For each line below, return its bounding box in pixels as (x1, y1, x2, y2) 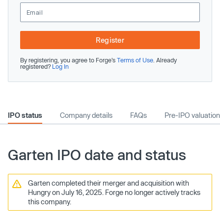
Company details (60, 111, 112, 119)
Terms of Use (117, 56, 153, 63)
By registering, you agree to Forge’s (20, 56, 117, 63)
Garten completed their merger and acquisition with (28, 179, 189, 187)
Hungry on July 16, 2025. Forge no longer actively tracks (28, 188, 200, 196)
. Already (153, 56, 177, 63)
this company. (28, 197, 71, 206)
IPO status (8, 111, 42, 119)
